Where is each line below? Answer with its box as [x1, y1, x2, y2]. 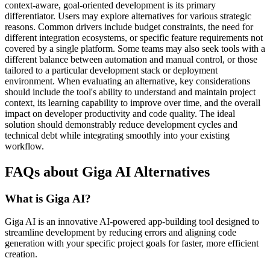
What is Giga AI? [5, 192, 91, 205]
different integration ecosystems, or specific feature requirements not [5, 32, 263, 43]
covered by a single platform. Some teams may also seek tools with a [5, 43, 265, 54]
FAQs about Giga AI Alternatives [5, 163, 210, 180]
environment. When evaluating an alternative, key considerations [5, 75, 250, 86]
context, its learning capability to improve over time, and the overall [5, 97, 260, 108]
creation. [5, 249, 37, 260]
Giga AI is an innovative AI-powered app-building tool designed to [5, 216, 259, 227]
